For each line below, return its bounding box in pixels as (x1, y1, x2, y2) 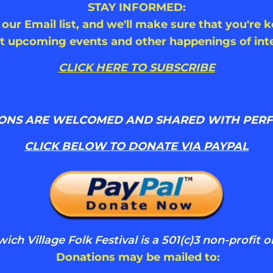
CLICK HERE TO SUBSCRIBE (58, 60, 215, 74)
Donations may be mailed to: (56, 250, 220, 264)
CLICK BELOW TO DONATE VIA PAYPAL (24, 139, 249, 153)
